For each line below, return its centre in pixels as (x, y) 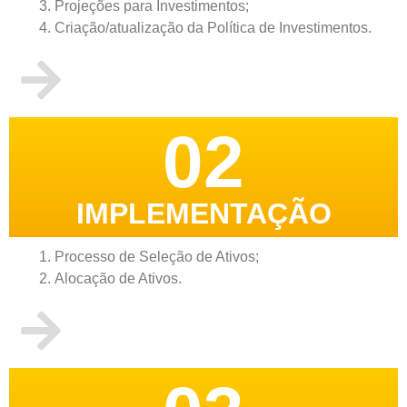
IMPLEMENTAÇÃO (203, 214)
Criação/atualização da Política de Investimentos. (213, 28)
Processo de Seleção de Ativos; (157, 257)
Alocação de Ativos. (118, 279)
